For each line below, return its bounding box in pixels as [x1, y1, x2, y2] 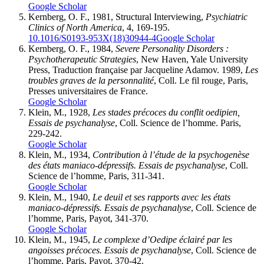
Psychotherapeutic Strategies [28, 54, 136, 65]
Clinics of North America [28, 22, 122, 33]
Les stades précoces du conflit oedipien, [93, 107, 240, 118]
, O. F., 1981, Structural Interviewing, [64, 12, 206, 22]
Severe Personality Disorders [115, 44, 223, 54]
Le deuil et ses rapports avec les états [93, 192, 230, 203]
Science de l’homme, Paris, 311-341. [28, 171, 164, 181]
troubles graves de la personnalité [28, 75, 154, 86]
